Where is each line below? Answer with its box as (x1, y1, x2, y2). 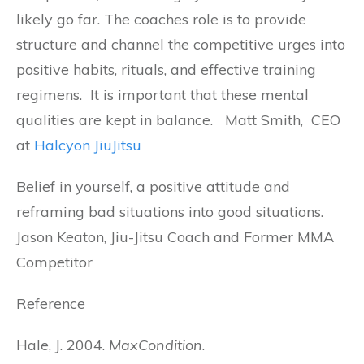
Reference (16, 294, 85, 313)
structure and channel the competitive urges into (16, 35, 345, 54)
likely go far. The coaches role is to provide (16, 10, 306, 28)
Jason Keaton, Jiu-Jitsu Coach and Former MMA (16, 227, 334, 246)
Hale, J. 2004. (16, 336, 109, 354)
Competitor (16, 253, 93, 271)
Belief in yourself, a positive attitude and (16, 177, 290, 196)
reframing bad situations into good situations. (16, 202, 323, 221)
